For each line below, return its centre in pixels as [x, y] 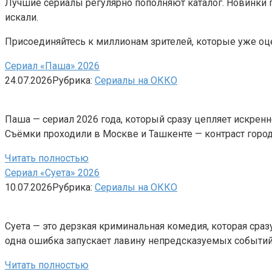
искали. [22, 17]
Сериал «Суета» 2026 [52, 172]
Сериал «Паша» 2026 [52, 66]
